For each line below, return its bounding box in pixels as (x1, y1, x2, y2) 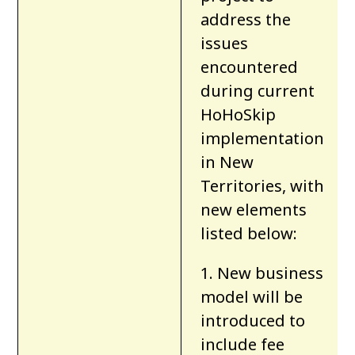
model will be (200, 286, 303, 308)
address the (200, 9, 292, 31)
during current (200, 80, 315, 102)
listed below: (200, 223, 298, 245)
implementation (200, 128, 325, 150)
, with (282, 175, 325, 197)
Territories (200, 175, 283, 197)
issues (200, 32, 249, 55)
